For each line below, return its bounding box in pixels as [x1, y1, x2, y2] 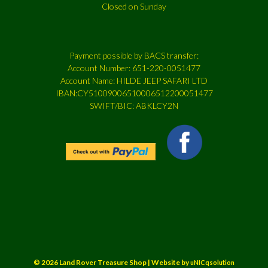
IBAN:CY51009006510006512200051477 [55, 87, 213, 98]
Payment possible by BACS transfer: [69, 50, 199, 60]
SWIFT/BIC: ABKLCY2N [90, 100, 178, 111]
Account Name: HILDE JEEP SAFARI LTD [60, 75, 208, 86]
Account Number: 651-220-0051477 [68, 62, 200, 73]
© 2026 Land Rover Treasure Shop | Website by [33, 257, 190, 267]
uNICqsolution [190, 258, 234, 266]
